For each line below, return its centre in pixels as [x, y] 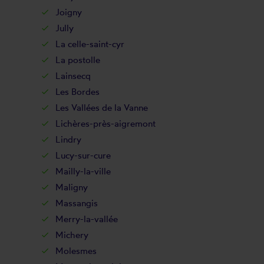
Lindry [68, 139]
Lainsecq [73, 76]
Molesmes [76, 251]
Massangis [76, 203]
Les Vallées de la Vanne [101, 108]
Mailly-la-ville [83, 171]
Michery [72, 235]
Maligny [71, 187]
